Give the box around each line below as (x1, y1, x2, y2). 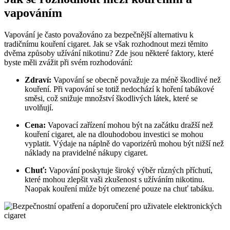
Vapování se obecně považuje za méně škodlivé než (51, 75, 221, 85)
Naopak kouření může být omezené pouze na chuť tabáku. (25, 184, 214, 194)
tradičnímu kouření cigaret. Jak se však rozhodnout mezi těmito (4, 40, 208, 49)
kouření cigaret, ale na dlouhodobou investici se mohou (25, 130, 203, 139)
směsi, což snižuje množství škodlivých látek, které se (25, 94, 198, 103)
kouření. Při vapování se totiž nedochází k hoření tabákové (25, 85, 214, 94)
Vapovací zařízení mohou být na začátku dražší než (46, 121, 213, 130)
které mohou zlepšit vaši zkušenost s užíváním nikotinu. (25, 175, 204, 184)
